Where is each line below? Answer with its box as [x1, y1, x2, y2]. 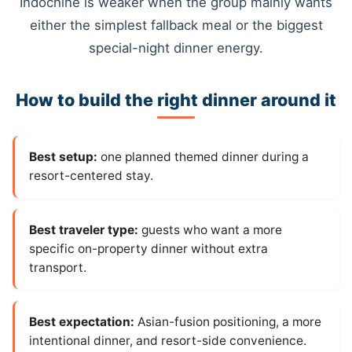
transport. [28, 260, 86, 276]
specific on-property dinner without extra [28, 241, 268, 257]
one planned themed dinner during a [97, 149, 309, 165]
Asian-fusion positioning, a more [134, 314, 321, 329]
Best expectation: [28, 314, 134, 329]
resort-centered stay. [28, 168, 153, 184]
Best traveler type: [28, 222, 138, 238]
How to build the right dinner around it [16, 89, 336, 110]
